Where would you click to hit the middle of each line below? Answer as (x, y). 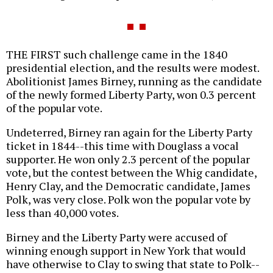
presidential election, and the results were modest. (133, 67)
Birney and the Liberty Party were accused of (116, 237)
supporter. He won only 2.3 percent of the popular (128, 159)
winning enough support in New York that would (126, 250)
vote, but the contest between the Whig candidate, (131, 172)
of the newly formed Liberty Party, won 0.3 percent (131, 94)
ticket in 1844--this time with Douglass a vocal (122, 145)
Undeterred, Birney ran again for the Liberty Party (129, 132)
